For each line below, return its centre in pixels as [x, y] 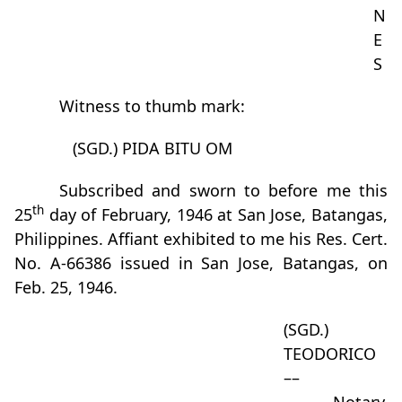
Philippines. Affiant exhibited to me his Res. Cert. [201, 239]
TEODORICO [330, 354]
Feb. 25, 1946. [66, 287]
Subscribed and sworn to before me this [223, 190]
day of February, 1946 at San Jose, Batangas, [216, 214]
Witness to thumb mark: [152, 106]
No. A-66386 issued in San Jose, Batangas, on [201, 263]
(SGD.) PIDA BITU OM [153, 148]
